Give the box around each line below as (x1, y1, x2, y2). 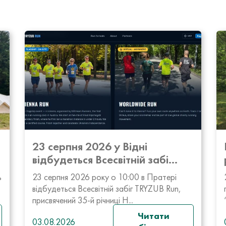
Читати (137, 210, 169, 221)
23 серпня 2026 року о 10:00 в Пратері (32, 171, 177, 183)
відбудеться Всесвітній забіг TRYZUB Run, (32, 183, 181, 194)
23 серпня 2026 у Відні (32, 139, 147, 154)
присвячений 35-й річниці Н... (32, 194, 133, 206)
